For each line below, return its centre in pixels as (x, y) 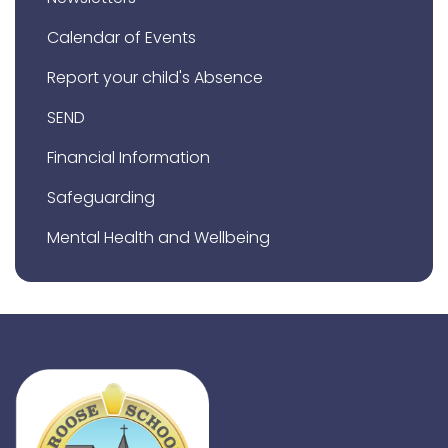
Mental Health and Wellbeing (158, 238)
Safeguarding (101, 198)
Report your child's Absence (155, 78)
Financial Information (128, 158)
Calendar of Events (121, 38)
